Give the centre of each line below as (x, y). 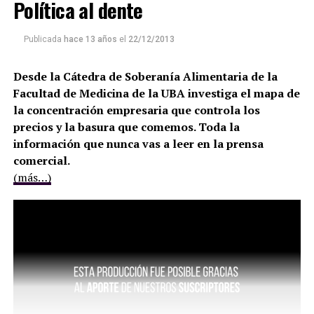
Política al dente (78, 18)
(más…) (32, 185)
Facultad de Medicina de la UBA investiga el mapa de (156, 101)
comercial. (41, 169)
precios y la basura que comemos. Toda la (126, 135)
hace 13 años (90, 47)
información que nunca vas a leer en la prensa (138, 152)
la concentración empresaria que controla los (136, 118)
